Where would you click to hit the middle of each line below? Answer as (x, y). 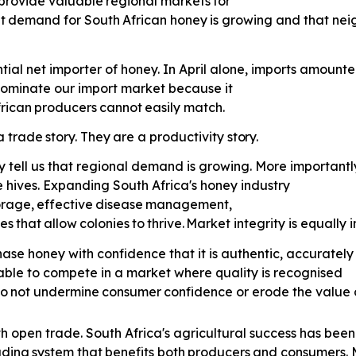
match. (204, 107)
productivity (188, 136)
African (145, 20)
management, (188, 205)
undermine (66, 291)
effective (65, 205)
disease (120, 205)
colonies (104, 224)
